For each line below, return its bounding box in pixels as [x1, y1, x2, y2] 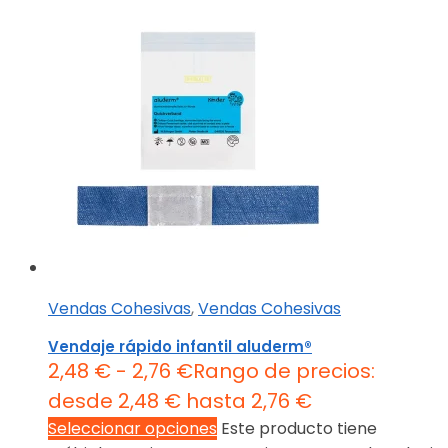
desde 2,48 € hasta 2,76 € [48, 387, 312, 416]
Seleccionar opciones [48, 417, 217, 441]
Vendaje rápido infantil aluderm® [48, 336, 312, 358]
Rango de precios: [193, 357, 375, 386]
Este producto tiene [221, 417, 377, 441]
